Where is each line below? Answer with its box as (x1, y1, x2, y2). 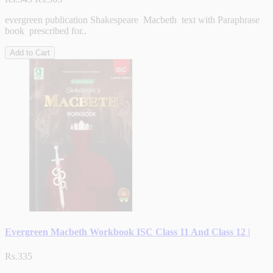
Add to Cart (10, 48, 50, 58)
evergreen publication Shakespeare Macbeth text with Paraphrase (5, 15, 260, 26)
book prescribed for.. (5, 26, 87, 37)
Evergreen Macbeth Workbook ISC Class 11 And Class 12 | (5, 227, 250, 238)
